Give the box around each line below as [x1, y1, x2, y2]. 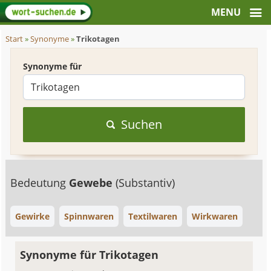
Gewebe [69, 175, 116, 190]
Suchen [120, 116, 162, 132]
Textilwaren [128, 211, 178, 222]
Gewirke [15, 211, 50, 222]
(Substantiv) [116, 175, 175, 190]
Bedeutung [10, 175, 70, 190]
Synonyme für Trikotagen [20, 247, 159, 262]
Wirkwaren [192, 211, 238, 222]
